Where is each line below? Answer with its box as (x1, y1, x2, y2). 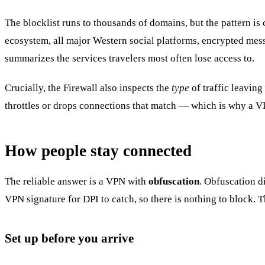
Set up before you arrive (5, 231, 134, 245)
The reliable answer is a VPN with (5, 175, 148, 187)
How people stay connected (5, 141, 192, 160)
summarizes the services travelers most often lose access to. (5, 52, 254, 64)
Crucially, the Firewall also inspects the (5, 82, 172, 93)
